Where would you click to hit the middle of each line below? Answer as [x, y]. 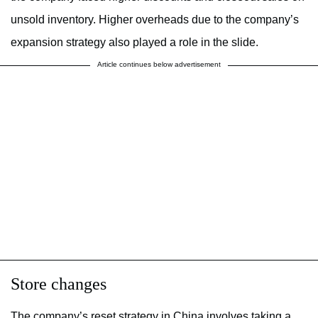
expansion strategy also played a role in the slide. [135, 42]
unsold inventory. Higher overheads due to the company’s [155, 19]
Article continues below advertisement [159, 64]
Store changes [59, 284]
